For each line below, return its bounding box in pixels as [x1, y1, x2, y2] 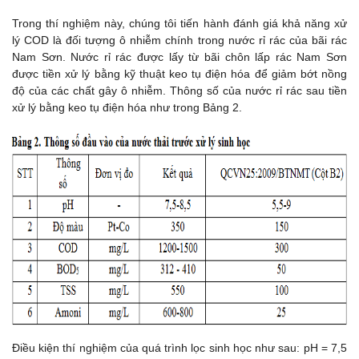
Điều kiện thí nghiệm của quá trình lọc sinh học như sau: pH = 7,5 [12, 341, 347, 355]
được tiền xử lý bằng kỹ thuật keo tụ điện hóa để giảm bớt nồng [12, 67, 347, 81]
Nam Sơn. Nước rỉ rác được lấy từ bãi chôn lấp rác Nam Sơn [12, 50, 347, 64]
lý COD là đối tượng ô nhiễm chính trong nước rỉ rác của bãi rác [12, 34, 347, 47]
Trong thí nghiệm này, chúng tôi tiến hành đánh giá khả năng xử [12, 17, 347, 30]
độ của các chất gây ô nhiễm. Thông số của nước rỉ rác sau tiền [12, 84, 347, 98]
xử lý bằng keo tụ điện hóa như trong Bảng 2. [12, 101, 242, 115]
